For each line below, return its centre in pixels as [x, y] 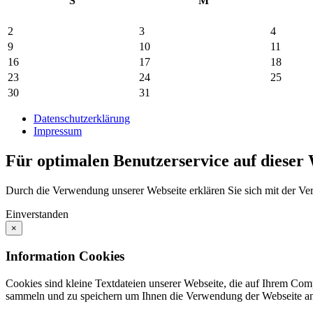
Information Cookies [65, 256]
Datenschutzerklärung [82, 119]
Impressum [58, 131]
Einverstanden [37, 214]
